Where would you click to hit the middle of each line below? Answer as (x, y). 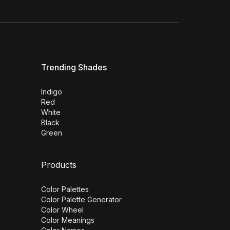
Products (59, 165)
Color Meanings (68, 220)
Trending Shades (74, 68)
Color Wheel (62, 210)
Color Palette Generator (81, 200)
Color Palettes (65, 189)
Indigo (52, 92)
